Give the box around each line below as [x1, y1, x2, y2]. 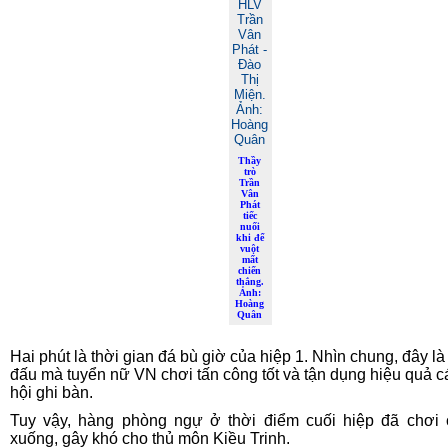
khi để [236, 232, 264, 243]
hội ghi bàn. [10, 384, 93, 401]
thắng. [236, 276, 264, 287]
